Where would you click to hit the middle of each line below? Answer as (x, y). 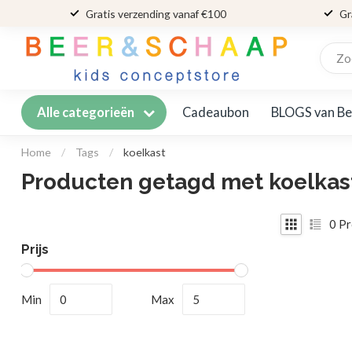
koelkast (145, 152)
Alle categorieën (87, 112)
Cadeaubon (216, 112)
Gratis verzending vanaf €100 (156, 13)
